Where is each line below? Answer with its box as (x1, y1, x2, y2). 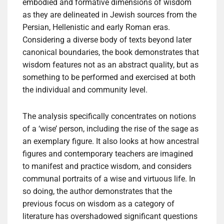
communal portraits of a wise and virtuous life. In (22, 174, 195, 184)
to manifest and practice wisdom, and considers (22, 161, 191, 171)
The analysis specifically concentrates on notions (22, 111, 196, 121)
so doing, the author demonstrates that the (22, 186, 172, 196)
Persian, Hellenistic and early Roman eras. (22, 22, 170, 32)
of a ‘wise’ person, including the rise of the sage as (22, 124, 198, 134)
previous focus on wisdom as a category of (22, 199, 174, 209)
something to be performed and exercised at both (22, 72, 195, 82)
